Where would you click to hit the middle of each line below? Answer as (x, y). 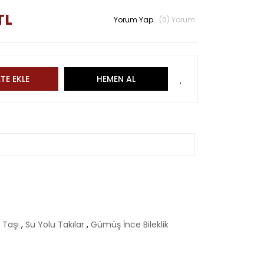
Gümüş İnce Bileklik (130, 225)
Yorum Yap (133, 19)
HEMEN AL (116, 79)
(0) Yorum (177, 19)
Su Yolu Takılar (56, 225)
